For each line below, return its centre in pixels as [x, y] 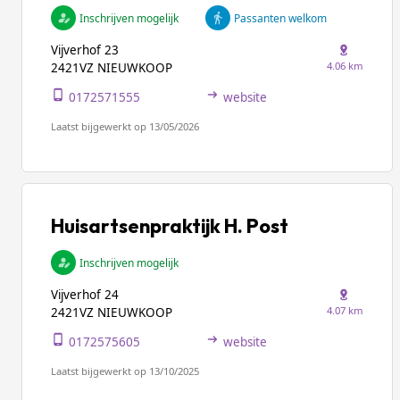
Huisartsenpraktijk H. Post [170, 226]
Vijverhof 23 [85, 50]
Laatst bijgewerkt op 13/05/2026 [125, 126]
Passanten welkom [280, 18]
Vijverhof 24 [85, 295]
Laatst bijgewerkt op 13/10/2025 [125, 371]
